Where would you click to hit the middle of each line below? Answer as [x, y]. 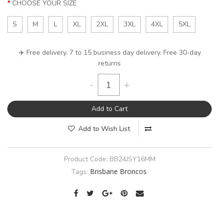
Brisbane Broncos [118, 172]
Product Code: [87, 159]
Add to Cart [109, 109]
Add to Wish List [104, 129]
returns [109, 64]
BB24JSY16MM [132, 159]
